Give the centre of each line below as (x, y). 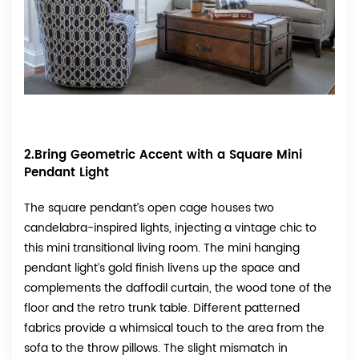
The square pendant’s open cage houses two (149, 208)
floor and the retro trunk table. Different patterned (162, 308)
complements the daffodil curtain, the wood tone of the (178, 288)
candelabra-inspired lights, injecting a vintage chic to (170, 228)
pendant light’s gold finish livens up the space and (162, 268)
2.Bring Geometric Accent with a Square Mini (163, 155)
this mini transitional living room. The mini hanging (162, 248)
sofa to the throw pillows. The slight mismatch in (156, 348)
